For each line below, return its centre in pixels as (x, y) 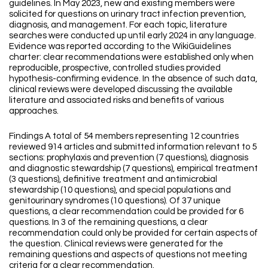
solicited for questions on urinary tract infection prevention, (127, 14)
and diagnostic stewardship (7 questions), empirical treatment (133, 168)
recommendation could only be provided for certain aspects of (133, 233)
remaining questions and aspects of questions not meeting (128, 254)
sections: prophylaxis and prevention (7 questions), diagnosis (129, 157)
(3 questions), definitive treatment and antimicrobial (113, 179)
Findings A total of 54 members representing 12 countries (124, 136)
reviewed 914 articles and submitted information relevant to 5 (133, 147)
